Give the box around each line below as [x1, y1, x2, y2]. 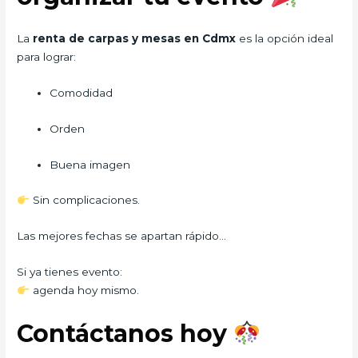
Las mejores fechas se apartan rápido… [17, 229, 227, 243]
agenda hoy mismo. [29, 284, 139, 297]
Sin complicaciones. [29, 193, 140, 207]
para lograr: [17, 50, 77, 63]
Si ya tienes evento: [17, 265, 123, 279]
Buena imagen [50, 157, 131, 171]
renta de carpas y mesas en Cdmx [33, 31, 240, 45]
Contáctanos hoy [17, 319, 234, 349]
